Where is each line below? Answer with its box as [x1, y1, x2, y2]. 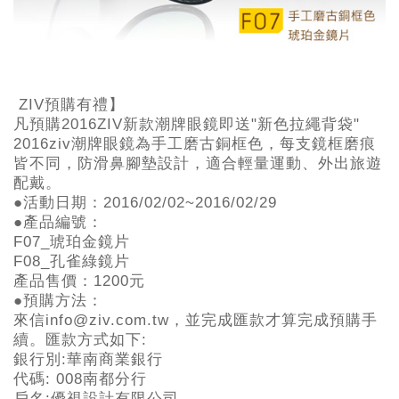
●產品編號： [13, 213, 103, 231]
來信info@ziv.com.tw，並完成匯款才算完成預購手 [13, 311, 378, 329]
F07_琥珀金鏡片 [13, 232, 130, 250]
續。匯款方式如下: [13, 330, 163, 348]
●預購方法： [13, 291, 103, 309]
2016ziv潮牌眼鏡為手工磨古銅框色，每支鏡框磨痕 [13, 134, 376, 152]
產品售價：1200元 [13, 272, 145, 289]
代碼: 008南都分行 [13, 370, 238, 387]
